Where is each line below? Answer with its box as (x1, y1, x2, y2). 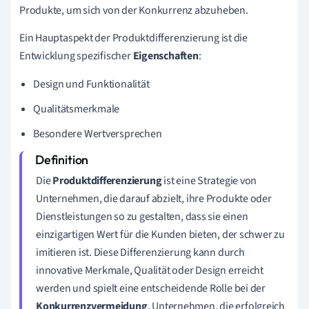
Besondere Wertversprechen (33, 126, 162, 141)
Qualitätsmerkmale (33, 101, 120, 117)
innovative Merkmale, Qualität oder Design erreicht (36, 262, 263, 278)
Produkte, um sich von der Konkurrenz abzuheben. (19, 2, 248, 18)
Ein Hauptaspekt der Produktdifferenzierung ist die (19, 30, 248, 46)
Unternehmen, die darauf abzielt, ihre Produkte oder (36, 190, 272, 206)
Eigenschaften (132, 48, 199, 63)
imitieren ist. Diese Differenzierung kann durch (36, 244, 245, 260)
